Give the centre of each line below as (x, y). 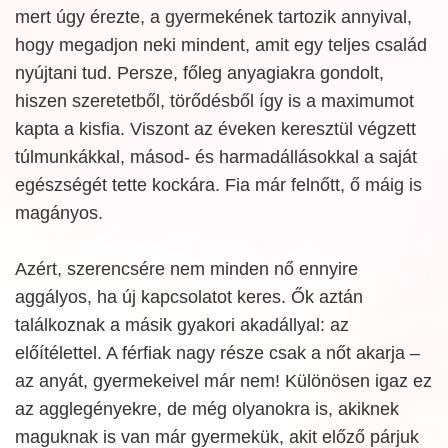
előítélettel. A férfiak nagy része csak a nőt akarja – (217, 353)
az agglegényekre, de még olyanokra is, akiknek (207, 409)
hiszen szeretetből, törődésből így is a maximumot (214, 101)
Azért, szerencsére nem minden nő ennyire (186, 269)
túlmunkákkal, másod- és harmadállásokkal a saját (216, 157)
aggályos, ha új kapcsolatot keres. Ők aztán (189, 297)
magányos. (59, 213)
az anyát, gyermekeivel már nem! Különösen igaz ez (223, 381)
